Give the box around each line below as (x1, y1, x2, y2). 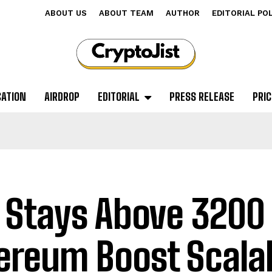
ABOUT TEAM (99, 8, 154, 18)
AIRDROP (44, 90, 80, 104)
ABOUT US (45, 8, 87, 18)
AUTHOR (166, 8, 200, 18)
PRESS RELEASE (169, 90, 234, 104)
